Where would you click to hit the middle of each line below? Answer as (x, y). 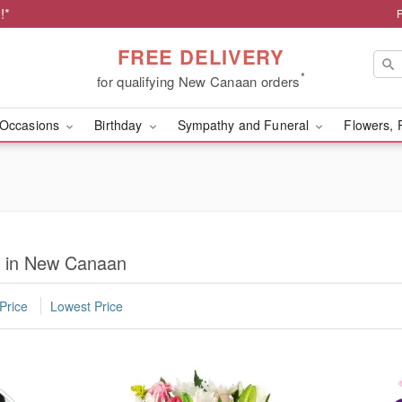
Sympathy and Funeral (245, 125)
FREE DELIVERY (201, 56)
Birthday (120, 125)
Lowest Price (87, 306)
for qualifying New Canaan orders (199, 81)
